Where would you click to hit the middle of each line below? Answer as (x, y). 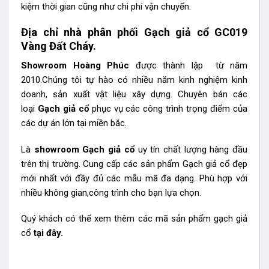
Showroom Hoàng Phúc (75, 66)
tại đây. (48, 233)
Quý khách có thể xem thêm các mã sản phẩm (117, 219)
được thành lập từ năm (188, 66)
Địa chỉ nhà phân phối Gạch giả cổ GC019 (134, 32)
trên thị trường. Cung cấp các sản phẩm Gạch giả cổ (125, 164)
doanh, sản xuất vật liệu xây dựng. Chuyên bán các (134, 95)
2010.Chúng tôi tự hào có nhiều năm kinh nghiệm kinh (134, 80)
